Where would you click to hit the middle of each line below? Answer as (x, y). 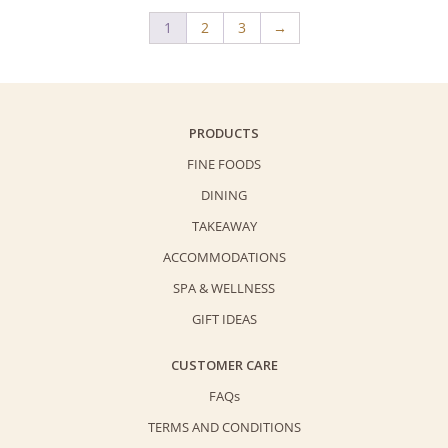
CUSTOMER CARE (224, 364)
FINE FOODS (224, 163)
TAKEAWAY (224, 225)
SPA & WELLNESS (224, 287)
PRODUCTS (224, 132)
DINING (224, 194)
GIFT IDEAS (224, 318)
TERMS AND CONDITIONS (224, 426)
